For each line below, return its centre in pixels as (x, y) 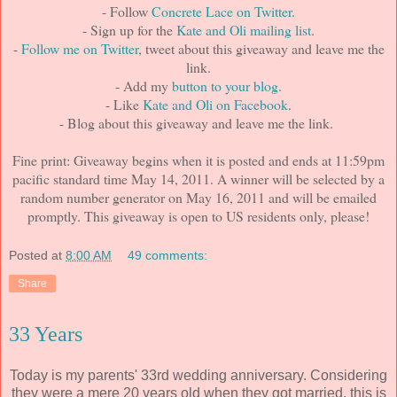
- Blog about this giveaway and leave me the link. (198, 123)
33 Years (46, 334)
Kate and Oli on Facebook (215, 104)
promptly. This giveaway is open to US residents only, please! (198, 216)
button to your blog (225, 86)
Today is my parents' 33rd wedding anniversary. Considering (198, 376)
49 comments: (168, 255)
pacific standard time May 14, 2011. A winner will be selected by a (198, 179)
